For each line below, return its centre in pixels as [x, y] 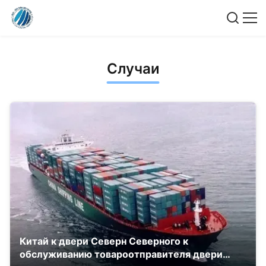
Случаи [133, 69]
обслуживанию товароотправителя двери [121, 254]
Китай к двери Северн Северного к [104, 241]
